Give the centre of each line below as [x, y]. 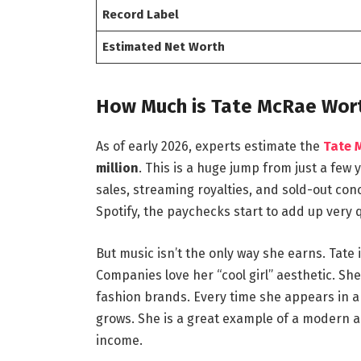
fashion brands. [143, 297]
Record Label [141, 15]
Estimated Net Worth [164, 47]
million [117, 168]
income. [119, 341]
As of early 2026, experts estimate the [209, 147]
